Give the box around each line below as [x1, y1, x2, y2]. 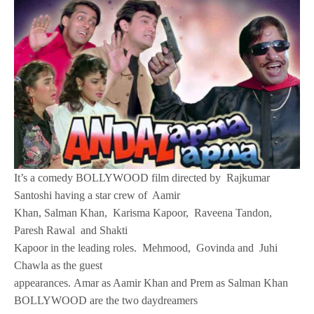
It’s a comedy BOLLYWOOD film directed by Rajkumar [14, 171, 271, 184]
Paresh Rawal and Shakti [14, 224, 128, 236]
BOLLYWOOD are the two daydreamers [14, 294, 198, 306]
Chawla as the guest [14, 259, 103, 271]
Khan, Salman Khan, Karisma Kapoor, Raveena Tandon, [14, 206, 275, 219]
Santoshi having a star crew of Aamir [14, 189, 181, 201]
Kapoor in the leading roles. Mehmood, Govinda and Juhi [14, 241, 278, 254]
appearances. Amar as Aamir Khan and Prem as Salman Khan [14, 276, 289, 289]
